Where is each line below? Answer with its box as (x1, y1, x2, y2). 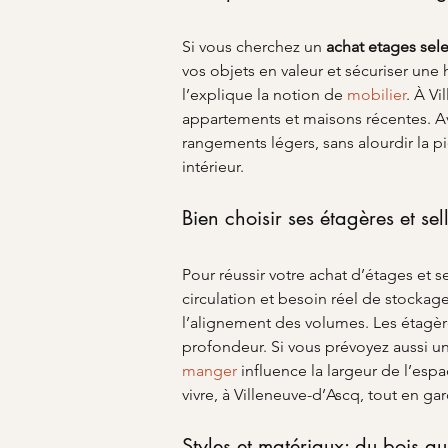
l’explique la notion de (182, 85, 347, 104)
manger (182, 361, 237, 380)
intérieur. (182, 157, 244, 176)
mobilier (347, 85, 406, 104)
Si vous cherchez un (182, 37, 326, 56)
